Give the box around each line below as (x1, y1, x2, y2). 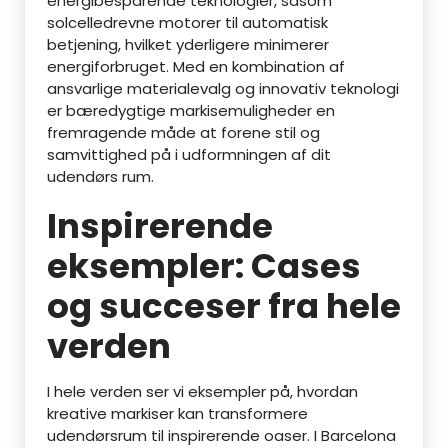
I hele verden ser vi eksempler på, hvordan (47, 381, 358, 402)
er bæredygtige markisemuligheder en (47, 100, 335, 121)
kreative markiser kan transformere (47, 403, 308, 424)
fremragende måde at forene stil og (47, 122, 320, 143)
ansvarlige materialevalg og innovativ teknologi (47, 78, 399, 99)
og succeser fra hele (47, 282, 401, 330)
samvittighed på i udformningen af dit (47, 144, 331, 165)
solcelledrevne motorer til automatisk (47, 12, 328, 33)
